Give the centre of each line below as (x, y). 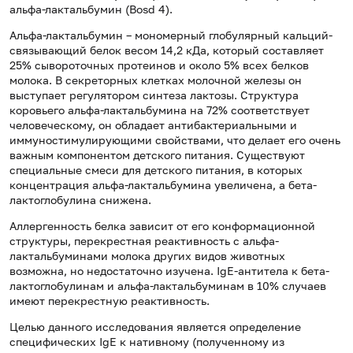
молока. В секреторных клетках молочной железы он (156, 80)
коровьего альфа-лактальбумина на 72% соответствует (160, 110)
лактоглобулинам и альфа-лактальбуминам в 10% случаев (168, 286)
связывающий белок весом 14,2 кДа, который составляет (167, 50)
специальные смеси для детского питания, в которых (156, 170)
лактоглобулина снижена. (80, 200)
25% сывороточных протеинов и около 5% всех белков (159, 65)
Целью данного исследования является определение (155, 327)
